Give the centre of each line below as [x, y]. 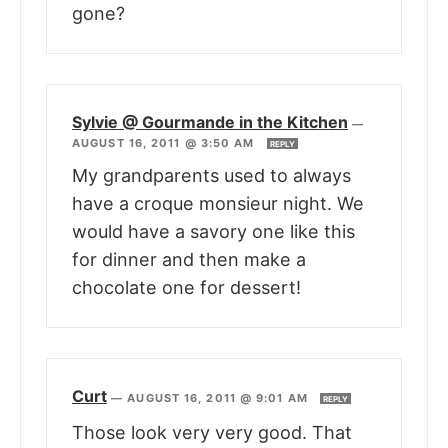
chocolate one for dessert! [186, 288]
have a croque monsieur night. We [218, 204]
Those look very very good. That [212, 433]
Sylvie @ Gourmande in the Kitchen [210, 122]
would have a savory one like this [213, 232]
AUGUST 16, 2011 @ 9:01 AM [219, 398]
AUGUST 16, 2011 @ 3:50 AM [165, 143]
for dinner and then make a [189, 260]
